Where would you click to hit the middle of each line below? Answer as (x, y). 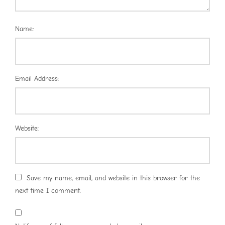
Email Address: (37, 78)
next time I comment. (48, 190)
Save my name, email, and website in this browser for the (113, 178)
